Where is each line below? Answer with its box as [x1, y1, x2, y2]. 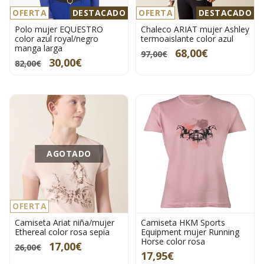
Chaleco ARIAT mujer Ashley [141, 24, 249, 35]
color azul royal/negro [15, 33, 98, 45]
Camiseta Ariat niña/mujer [15, 217, 114, 229]
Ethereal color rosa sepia [15, 226, 110, 238]
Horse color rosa [141, 236, 205, 247]
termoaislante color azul [141, 33, 233, 45]
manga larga [15, 42, 62, 54]
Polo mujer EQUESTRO [15, 24, 103, 35]
